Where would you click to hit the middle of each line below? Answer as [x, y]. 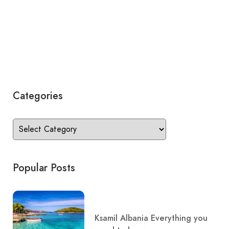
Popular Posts [44, 168]
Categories [38, 96]
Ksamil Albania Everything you [151, 218]
